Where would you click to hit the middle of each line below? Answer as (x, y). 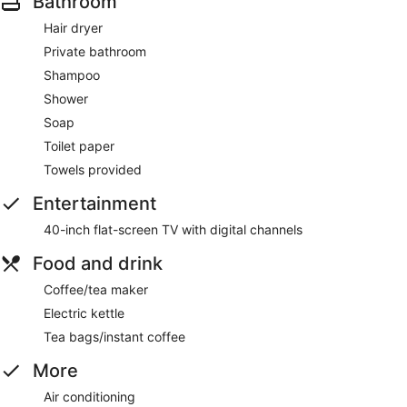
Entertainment (94, 204)
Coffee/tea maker (96, 290)
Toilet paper (79, 146)
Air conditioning (89, 397)
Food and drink (98, 264)
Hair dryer (73, 28)
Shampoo (72, 75)
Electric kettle (84, 313)
